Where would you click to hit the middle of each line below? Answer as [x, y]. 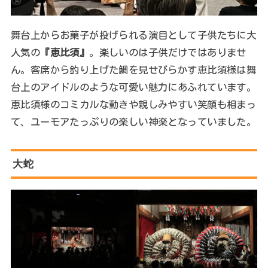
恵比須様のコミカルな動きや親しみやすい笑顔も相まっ [133, 105]
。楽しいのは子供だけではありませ [168, 53]
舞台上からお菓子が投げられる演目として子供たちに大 [133, 35]
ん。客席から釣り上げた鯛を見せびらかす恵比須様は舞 [133, 70]
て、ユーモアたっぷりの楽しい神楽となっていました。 [133, 122]
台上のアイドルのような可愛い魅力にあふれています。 [133, 87]
